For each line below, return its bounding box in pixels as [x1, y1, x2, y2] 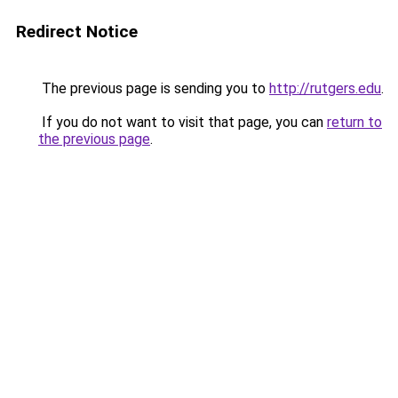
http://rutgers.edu [269, 80, 381, 97]
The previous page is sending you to [38, 80, 269, 97]
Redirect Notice [16, 21, 138, 42]
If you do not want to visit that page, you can [38, 114, 327, 131]
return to [327, 114, 382, 131]
